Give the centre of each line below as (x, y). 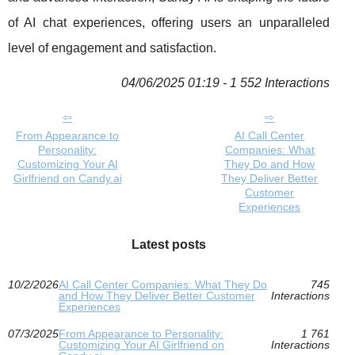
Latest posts (168, 245)
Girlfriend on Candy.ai (67, 179)
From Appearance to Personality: (141, 334)
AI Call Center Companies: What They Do (163, 285)
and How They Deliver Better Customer (157, 296)
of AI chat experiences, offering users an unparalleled (169, 23)
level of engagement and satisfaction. (112, 48)
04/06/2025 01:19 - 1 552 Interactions (225, 83)
